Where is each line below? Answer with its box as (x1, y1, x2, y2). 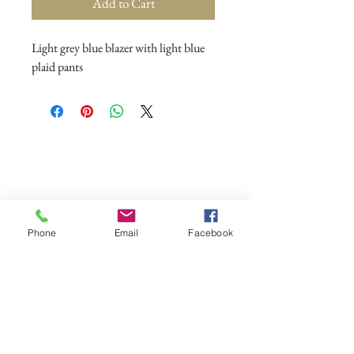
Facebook (188, 226, 233, 239)
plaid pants (32, 58, 85, 75)
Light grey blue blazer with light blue (32, 40, 205, 56)
